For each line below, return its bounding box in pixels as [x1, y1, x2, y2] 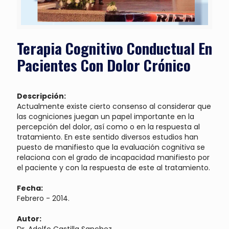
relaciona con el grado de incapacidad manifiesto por [17, 152, 210, 163]
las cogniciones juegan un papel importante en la [17, 111, 194, 122]
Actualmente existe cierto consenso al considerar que [17, 101, 211, 111]
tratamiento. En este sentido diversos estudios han [17, 131, 198, 142]
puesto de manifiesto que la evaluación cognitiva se [17, 142, 205, 152]
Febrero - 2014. [17, 193, 70, 203]
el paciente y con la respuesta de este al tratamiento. [17, 162, 210, 173]
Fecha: [17, 182, 43, 193]
